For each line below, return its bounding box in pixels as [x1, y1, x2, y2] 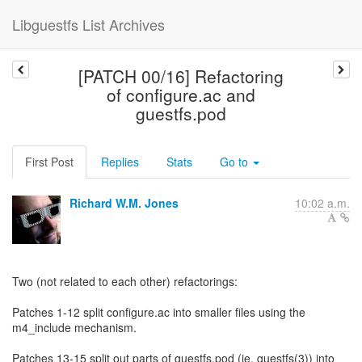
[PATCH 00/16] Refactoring [78, 64, 284, 88]
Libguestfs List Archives [12, 14, 165, 35]
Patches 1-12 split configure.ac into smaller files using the [12, 304, 305, 320]
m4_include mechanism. [12, 319, 137, 335]
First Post [25, 154, 74, 170]
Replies [101, 154, 139, 170]
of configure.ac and [106, 82, 255, 107]
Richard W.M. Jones [69, 195, 179, 211]
